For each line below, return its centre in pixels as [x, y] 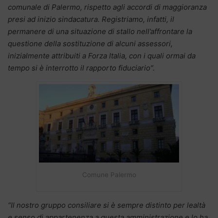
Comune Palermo [109, 174]
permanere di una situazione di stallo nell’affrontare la [100, 32]
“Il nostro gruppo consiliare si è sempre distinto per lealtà [107, 205]
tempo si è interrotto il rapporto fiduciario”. [81, 68]
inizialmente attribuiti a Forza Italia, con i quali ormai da [102, 56]
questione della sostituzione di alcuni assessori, [90, 44]
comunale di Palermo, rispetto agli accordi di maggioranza [107, 7]
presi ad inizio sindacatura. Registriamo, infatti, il [91, 19]
